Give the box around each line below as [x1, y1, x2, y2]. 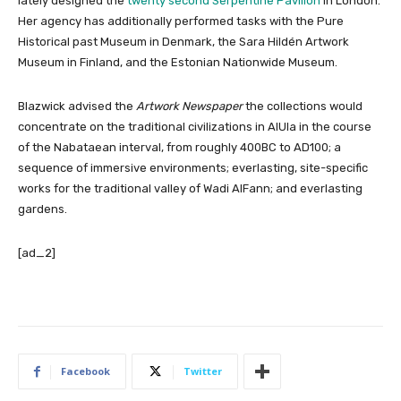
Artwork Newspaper [136, 99, 245, 114]
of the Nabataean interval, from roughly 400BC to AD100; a [18, 141, 341, 155]
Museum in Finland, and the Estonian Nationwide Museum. [18, 55, 337, 70]
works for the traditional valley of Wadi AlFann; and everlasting [18, 182, 363, 196]
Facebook [61, 364, 110, 379]
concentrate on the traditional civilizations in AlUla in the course [18, 120, 371, 134]
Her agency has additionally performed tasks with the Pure [18, 14, 344, 29]
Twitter [183, 364, 222, 379]
